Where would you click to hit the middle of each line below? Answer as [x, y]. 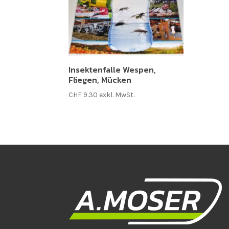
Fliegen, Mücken [100, 79]
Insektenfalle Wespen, [112, 69]
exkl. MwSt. [117, 95]
